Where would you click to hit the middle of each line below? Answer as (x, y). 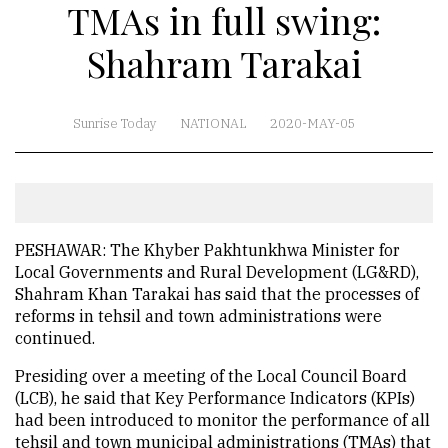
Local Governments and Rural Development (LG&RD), (217, 272)
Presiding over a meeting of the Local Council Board (211, 376)
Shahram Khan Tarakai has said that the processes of (217, 294)
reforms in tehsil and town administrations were (198, 316)
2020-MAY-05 (312, 123)
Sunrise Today (114, 123)
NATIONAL (213, 123)
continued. (55, 338)
